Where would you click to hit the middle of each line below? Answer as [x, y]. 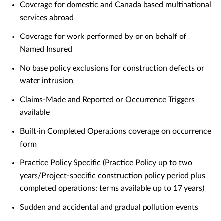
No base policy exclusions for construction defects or [112, 68]
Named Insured [46, 50]
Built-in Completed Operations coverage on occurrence [115, 131]
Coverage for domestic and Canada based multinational [115, 5]
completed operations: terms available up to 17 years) [112, 189]
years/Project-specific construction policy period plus [112, 176]
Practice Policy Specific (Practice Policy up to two [106, 163]
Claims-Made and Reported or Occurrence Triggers [107, 100]
